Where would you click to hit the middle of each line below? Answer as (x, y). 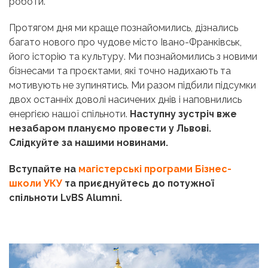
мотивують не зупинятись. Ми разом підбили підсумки (133, 85)
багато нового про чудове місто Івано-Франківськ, (125, 42)
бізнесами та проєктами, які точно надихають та (120, 71)
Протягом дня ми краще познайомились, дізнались (124, 28)
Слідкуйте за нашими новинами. (90, 143)
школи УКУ (36, 183)
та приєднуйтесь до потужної (138, 183)
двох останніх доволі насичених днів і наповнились (125, 100)
